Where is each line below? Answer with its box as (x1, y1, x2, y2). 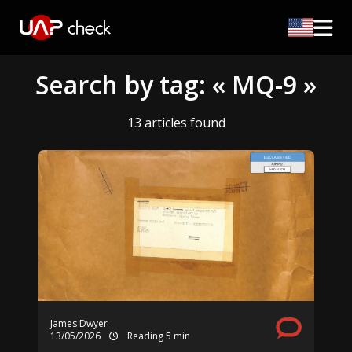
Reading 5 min (125, 329, 190, 343)
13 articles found (126, 114, 225, 131)
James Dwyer (50, 317, 108, 330)
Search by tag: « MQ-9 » (35, 68, 317, 101)
